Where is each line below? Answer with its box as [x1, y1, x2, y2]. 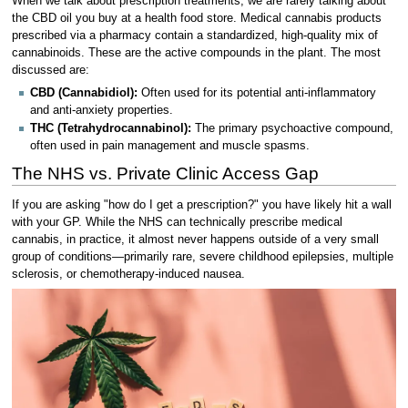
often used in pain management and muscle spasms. [30, 139, 310, 153]
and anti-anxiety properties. [30, 104, 173, 117]
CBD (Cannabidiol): [30, 87, 138, 100]
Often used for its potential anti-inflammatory [138, 87, 376, 100]
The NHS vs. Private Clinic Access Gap [11, 164, 319, 184]
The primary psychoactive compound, [191, 122, 393, 136]
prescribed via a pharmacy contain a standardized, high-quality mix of [11, 28, 378, 42]
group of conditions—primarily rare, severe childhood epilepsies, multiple [11, 250, 393, 263]
